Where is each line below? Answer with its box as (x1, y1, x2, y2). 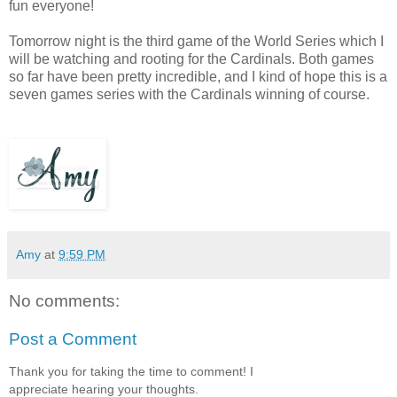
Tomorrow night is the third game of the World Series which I (9, 33, 384, 49)
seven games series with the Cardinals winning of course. (9, 86, 370, 102)
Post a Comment (9, 330, 136, 349)
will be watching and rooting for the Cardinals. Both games (9, 51, 374, 66)
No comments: (9, 291, 120, 310)
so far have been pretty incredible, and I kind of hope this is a (9, 68, 387, 84)
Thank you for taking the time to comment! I (9, 363, 253, 378)
